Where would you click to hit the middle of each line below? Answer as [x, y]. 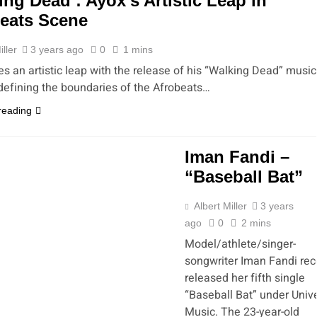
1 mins [138, 50]
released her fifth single [245, 278]
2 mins [256, 223]
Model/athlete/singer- [240, 244]
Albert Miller [220, 206]
